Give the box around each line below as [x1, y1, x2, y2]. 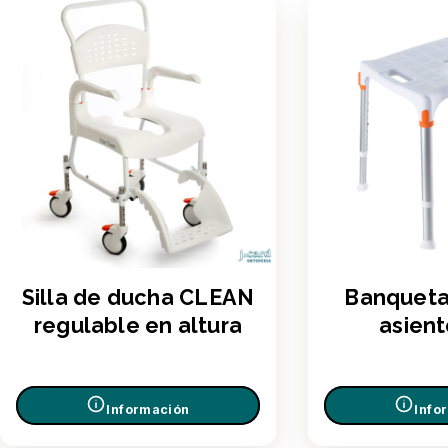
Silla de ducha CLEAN [21, 285, 255, 311]
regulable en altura [33, 313, 243, 339]
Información [106, 401, 190, 417]
